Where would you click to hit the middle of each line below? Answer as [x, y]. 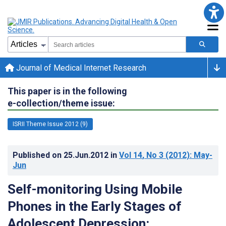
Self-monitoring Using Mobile [95, 189]
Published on [38, 155]
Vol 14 [131, 155]
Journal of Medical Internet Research [80, 68]
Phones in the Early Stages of [95, 206]
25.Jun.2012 [87, 155]
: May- [201, 155]
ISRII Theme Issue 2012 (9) [50, 124]
